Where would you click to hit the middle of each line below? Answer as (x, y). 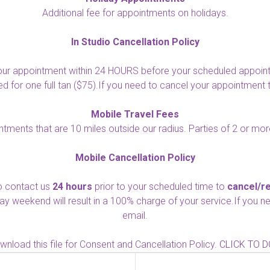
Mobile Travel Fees (135, 114)
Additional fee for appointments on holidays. (135, 13)
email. (135, 215)
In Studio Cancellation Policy (135, 42)
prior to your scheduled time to (160, 187)
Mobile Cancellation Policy (135, 158)
